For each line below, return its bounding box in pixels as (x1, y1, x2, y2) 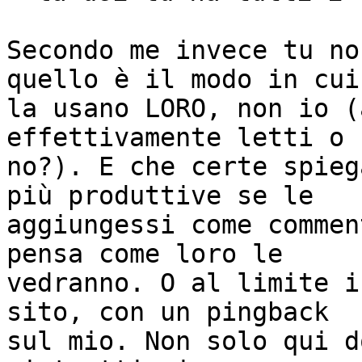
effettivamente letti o (6, 123, 344, 153)
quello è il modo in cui (6, 65, 360, 95)
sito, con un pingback (6, 297, 329, 327)
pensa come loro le (6, 239, 283, 269)
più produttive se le (6, 181, 314, 211)
